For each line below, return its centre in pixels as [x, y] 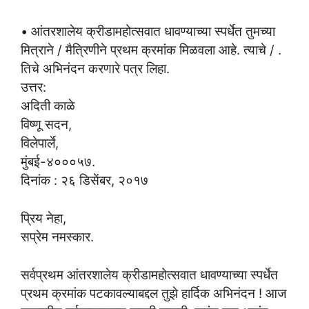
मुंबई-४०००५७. [58, 162]
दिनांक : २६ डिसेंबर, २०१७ [84, 180]
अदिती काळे [48, 106]
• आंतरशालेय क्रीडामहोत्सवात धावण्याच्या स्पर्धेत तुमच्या [148, 31]
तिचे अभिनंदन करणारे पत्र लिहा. [95, 69]
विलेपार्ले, [40, 143]
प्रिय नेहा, [43, 218]
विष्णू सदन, [46, 124]
